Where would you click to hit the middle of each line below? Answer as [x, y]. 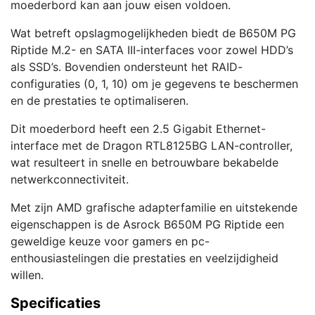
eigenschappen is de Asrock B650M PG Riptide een [147, 224]
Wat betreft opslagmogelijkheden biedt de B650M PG [153, 33]
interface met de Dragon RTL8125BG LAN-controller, [152, 145]
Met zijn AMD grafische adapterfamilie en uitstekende [154, 207]
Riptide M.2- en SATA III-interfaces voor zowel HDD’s [152, 50]
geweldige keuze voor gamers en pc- [110, 241]
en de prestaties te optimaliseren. [99, 100]
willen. [27, 275]
